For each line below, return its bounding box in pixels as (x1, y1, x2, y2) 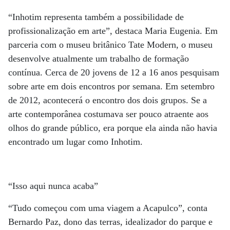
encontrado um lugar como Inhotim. (8, 137, 143, 147)
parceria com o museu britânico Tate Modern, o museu (8, 40, 213, 50)
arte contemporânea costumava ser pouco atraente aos (8, 109, 208, 119)
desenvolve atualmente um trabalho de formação (8, 53, 189, 64)
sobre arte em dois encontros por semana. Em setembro (8, 81, 215, 91)
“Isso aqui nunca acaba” (8, 181, 98, 191)
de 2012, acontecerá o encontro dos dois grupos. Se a (8, 95, 207, 105)
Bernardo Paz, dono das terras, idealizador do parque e (8, 217, 213, 227)
